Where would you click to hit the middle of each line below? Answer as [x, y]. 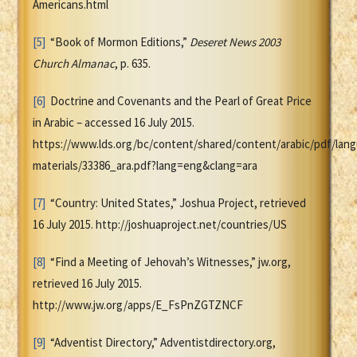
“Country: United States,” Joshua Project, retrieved [176, 203]
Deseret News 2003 [235, 42]
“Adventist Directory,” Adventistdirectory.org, [161, 343]
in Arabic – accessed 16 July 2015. [114, 123]
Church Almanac [74, 64]
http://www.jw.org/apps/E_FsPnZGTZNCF [138, 305]
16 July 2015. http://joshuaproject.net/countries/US [160, 225]
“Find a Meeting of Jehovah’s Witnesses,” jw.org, [168, 262]
